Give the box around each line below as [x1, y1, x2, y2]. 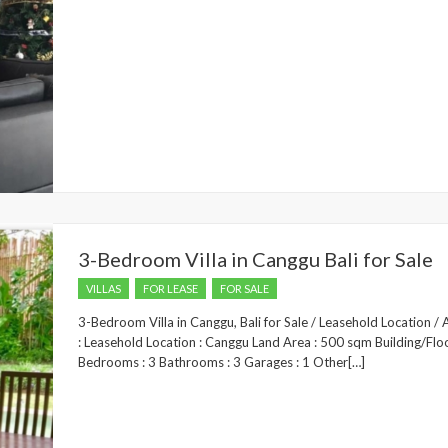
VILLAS [86, 282, 121, 295]
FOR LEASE [143, 282, 198, 295]
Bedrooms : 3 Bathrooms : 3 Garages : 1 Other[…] [78, 354, 365, 370]
